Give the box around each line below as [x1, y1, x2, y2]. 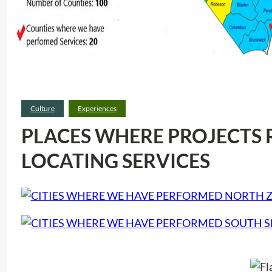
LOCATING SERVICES [21, 148, 210, 172]
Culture [30, 103, 55, 113]
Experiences [77, 103, 117, 113]
